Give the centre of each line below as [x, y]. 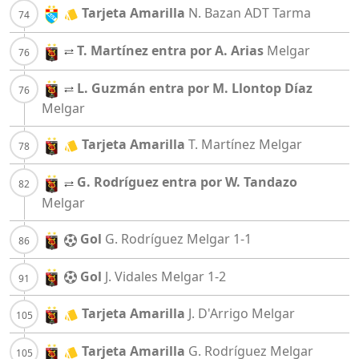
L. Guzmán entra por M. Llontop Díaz [195, 88]
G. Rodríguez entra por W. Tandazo [187, 182]
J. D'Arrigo [218, 314]
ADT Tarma [278, 13]
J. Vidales [131, 276]
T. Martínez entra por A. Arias [170, 51]
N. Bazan [215, 13]
